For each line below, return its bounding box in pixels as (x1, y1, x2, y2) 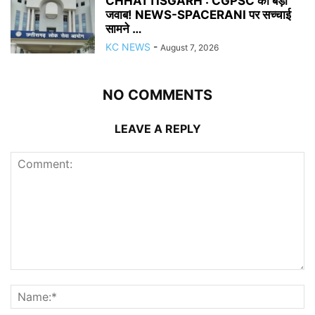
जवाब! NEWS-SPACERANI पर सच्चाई (105, 7, 291, 22)
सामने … (105, 21, 142, 36)
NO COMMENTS (103, 86, 212, 103)
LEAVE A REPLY (114, 121, 201, 136)
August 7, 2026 (160, 41, 219, 53)
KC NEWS (105, 40, 150, 53)
